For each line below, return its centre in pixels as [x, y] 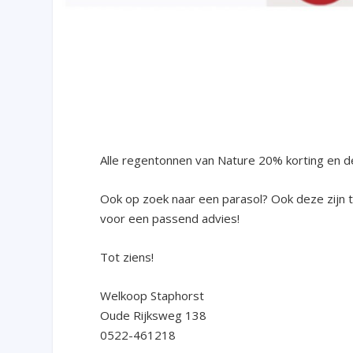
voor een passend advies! [170, 218]
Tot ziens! [127, 256]
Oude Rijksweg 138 [154, 315]
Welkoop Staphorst [152, 295]
